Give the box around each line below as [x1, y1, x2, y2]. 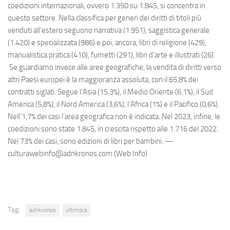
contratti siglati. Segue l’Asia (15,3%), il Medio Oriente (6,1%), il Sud [8, 87, 213, 97]
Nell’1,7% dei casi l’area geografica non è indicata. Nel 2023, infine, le [8, 111, 220, 121]
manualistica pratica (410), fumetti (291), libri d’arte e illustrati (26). [8, 50, 215, 60]
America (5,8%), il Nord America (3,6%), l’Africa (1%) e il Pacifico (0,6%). [8, 99, 219, 109]
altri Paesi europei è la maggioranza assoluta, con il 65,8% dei [8, 74, 198, 84]
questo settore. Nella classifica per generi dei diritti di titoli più [8, 13, 201, 23]
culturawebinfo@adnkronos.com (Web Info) [8, 148, 147, 158]
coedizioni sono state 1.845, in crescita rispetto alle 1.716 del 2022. [8, 124, 218, 133]
